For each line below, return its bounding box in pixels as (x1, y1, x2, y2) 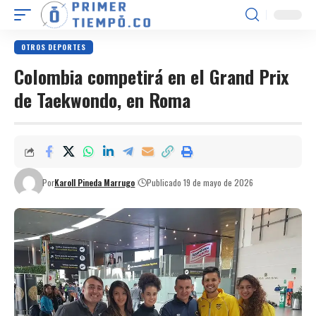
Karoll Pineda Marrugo (54, 176, 135, 188)
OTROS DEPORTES (21, 42, 86, 52)
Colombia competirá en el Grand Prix (14, 63, 288, 90)
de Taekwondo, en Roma (14, 86, 190, 114)
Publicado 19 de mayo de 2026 (147, 176, 254, 188)
